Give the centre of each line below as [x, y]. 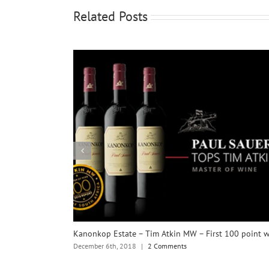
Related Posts [110, 17]
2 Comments [167, 246]
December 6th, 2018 [105, 246]
